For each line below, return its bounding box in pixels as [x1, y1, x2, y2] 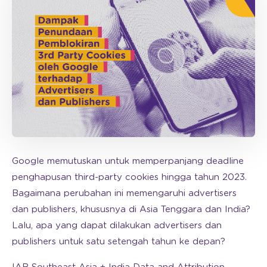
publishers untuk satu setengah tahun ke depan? [12, 237, 225, 247]
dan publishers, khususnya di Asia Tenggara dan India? [12, 205, 250, 215]
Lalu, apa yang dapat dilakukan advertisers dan [12, 221, 222, 231]
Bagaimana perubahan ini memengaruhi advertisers [12, 189, 237, 198]
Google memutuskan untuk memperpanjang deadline [12, 157, 244, 166]
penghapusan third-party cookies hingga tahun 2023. [12, 173, 247, 182]
